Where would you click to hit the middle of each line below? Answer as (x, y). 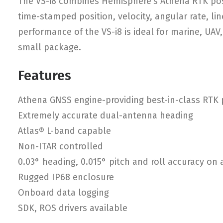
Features (45, 76)
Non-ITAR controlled (60, 146)
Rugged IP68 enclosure (66, 177)
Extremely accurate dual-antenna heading (106, 115)
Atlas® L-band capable (64, 131)
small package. (50, 47)
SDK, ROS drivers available (73, 208)
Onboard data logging (63, 193)
